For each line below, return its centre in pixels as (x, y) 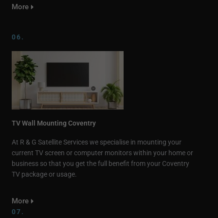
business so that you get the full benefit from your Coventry (100, 164)
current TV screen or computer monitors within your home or (102, 153)
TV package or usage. (44, 174)
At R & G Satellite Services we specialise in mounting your (97, 142)
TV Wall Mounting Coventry (54, 123)
